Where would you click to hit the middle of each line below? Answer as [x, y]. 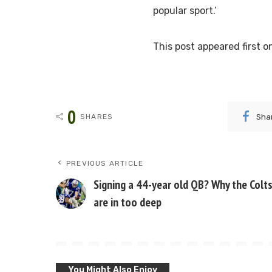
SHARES [97, 117]
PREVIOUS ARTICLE [105, 164]
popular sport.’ [185, 11]
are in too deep [127, 202]
